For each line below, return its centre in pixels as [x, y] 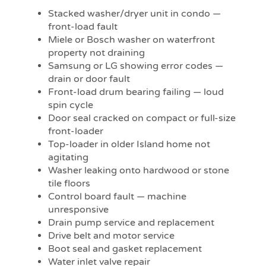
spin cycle [71, 105]
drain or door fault [89, 79]
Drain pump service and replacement [132, 222]
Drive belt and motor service [112, 235]
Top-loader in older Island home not [129, 144]
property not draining [97, 53]
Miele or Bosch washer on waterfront [132, 39]
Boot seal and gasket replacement [125, 248]
